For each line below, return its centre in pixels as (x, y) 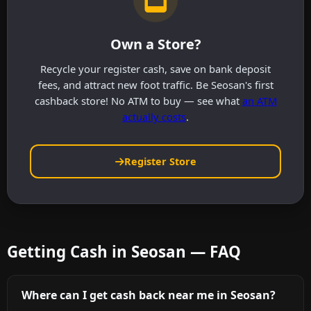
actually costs (154, 116)
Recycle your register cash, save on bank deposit (155, 68)
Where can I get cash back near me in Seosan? (149, 295)
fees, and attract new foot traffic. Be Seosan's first (155, 84)
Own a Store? (155, 44)
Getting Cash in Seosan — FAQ (124, 252)
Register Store (160, 162)
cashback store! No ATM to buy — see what (138, 100)
